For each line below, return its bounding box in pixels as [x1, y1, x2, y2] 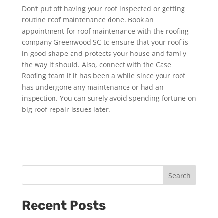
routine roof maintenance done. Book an [21, 15, 154, 24]
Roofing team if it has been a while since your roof [21, 71, 185, 80]
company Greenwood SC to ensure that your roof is [21, 37, 188, 47]
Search [168, 170, 191, 180]
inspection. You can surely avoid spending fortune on [21, 93, 196, 103]
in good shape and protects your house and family [21, 48, 186, 58]
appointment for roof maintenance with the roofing [21, 26, 189, 36]
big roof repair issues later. [21, 104, 110, 114]
